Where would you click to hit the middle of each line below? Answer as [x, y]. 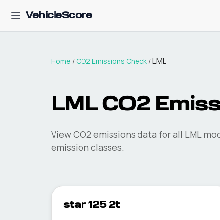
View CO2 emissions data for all [118, 134]
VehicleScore [59, 16]
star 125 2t [92, 205]
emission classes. [88, 147]
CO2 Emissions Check [111, 61]
